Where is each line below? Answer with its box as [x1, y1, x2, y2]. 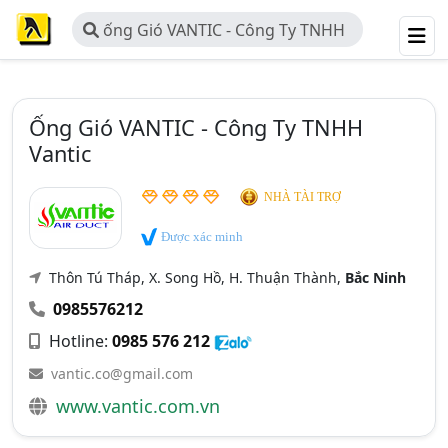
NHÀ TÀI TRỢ [264, 190, 342, 204]
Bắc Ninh [345, 268, 406, 287]
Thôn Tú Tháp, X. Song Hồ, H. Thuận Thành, [45, 268, 345, 287]
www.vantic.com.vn [56, 394, 220, 418]
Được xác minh [158, 229, 244, 244]
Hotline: [45, 330, 112, 352]
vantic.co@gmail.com [51, 364, 193, 383]
